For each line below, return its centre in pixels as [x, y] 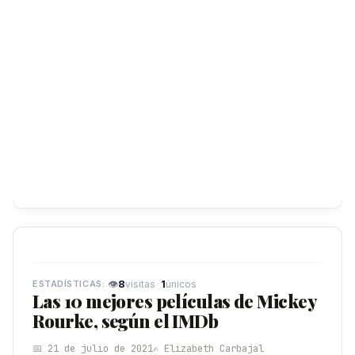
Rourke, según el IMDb [126, 321]
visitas [141, 284]
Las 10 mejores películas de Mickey [174, 302]
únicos [181, 284]
